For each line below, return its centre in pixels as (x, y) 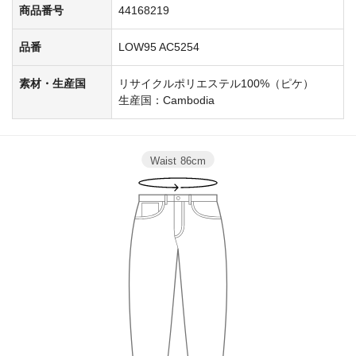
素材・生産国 (52, 83)
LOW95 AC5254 (159, 46)
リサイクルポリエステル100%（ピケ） (216, 83)
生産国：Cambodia (166, 100)
